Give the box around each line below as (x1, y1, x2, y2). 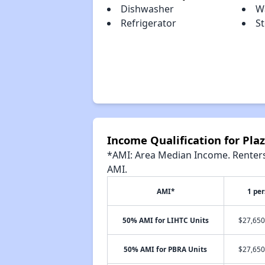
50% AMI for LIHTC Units (122, 215, 209, 225)
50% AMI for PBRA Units (124, 244, 208, 254)
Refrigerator (120, 17, 176, 30)
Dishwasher (120, 2, 174, 15)
